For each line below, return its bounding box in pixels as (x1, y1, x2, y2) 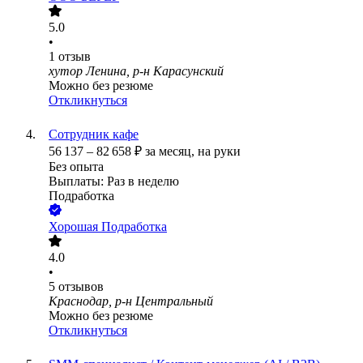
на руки (198, 144, 241, 159)
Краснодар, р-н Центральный (49, 294, 213, 309)
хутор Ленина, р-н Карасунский (49, 64, 224, 79)
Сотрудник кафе (49, 127, 139, 142)
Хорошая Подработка (49, 220, 167, 234)
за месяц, (145, 144, 198, 159)
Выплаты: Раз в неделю (49, 174, 179, 189)
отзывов (58, 280, 104, 294)
